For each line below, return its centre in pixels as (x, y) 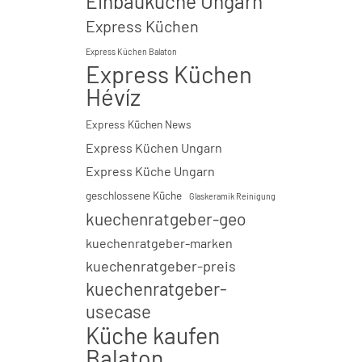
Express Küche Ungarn (150, 171)
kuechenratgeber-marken (159, 243)
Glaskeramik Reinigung (232, 196)
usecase (118, 311)
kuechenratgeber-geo (166, 219)
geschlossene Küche (134, 195)
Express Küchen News (139, 124)
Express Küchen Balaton (131, 51)
